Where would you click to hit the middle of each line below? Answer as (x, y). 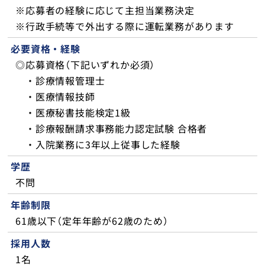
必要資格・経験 (46, 48)
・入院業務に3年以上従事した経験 (98, 144)
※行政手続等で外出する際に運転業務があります (125, 26)
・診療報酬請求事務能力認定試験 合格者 (112, 128)
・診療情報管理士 (65, 80)
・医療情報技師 (55, 96)
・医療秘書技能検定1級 (73, 112)
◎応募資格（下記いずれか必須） (85, 64)
